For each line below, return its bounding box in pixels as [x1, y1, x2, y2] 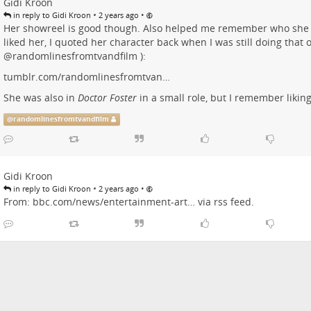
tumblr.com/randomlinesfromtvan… [3, 70, 170, 84]
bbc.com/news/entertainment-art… [32, 195, 195, 209]
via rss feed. [194, 195, 254, 209]
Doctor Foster [77, 91, 137, 105]
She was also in [3, 91, 78, 105]
